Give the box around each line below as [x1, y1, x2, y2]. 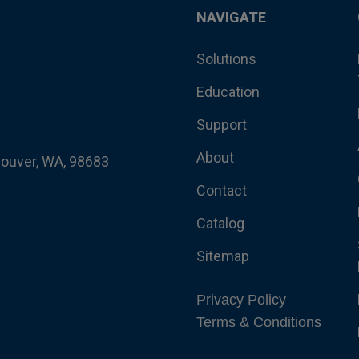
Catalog [196, 215, 244, 232]
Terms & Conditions [196, 314, 321, 330]
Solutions [196, 50, 256, 67]
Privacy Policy [196, 292, 286, 308]
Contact [196, 182, 247, 199]
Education [196, 83, 260, 100]
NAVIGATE [196, 9, 266, 26]
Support [196, 116, 247, 133]
